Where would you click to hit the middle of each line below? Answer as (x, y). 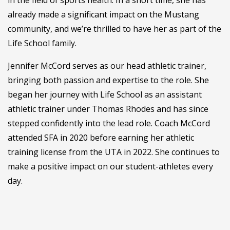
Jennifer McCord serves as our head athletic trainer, (107, 66)
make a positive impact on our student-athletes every (110, 167)
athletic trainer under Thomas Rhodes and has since (108, 109)
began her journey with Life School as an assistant (105, 95)
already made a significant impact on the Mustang (103, 15)
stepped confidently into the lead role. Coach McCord (109, 123)
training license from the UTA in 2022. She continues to (114, 152)
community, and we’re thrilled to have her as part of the (114, 29)
